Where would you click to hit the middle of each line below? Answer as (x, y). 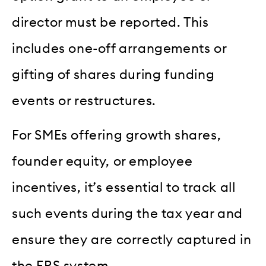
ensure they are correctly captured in (132, 240)
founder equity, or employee (102, 162)
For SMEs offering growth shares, (117, 136)
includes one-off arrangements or (119, 48)
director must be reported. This (110, 22)
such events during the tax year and (128, 214)
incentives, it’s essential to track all (124, 188)
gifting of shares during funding (113, 75)
